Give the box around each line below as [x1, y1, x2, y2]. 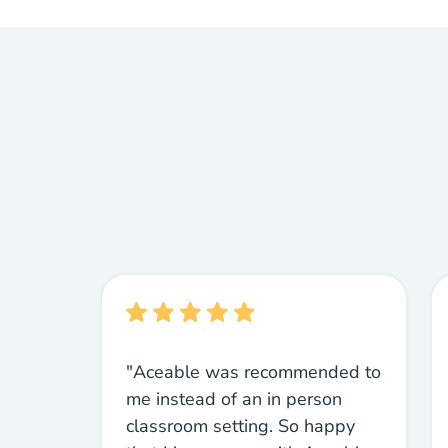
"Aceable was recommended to [126, 360, 381, 385]
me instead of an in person [126, 387, 342, 412]
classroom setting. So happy [126, 414, 355, 439]
